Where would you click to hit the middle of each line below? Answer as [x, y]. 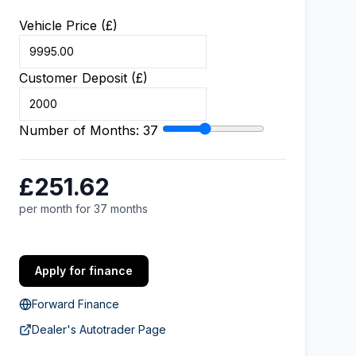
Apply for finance [84, 271]
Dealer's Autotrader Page [99, 329]
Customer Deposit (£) [83, 78]
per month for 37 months [83, 209]
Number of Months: [81, 130]
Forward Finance [75, 304]
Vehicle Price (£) [68, 25]
